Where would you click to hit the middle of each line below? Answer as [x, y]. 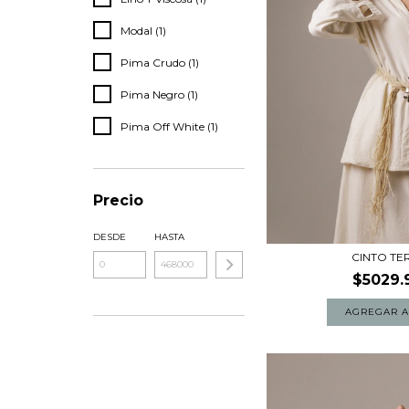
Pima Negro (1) [159, 94]
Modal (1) [143, 31]
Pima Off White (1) [169, 126]
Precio [118, 200]
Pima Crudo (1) [160, 63]
